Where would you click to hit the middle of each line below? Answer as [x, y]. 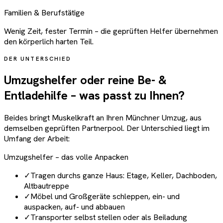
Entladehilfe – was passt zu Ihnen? [94, 95]
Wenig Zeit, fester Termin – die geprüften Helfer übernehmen [111, 31]
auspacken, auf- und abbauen [74, 207]
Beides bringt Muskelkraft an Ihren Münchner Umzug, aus [103, 118]
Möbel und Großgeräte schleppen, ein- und [105, 197]
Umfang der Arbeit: [37, 139]
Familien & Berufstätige [44, 12]
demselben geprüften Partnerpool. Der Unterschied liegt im [107, 128]
